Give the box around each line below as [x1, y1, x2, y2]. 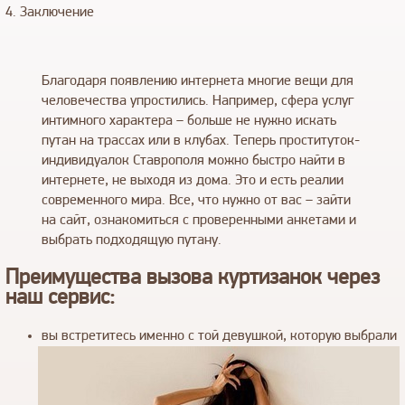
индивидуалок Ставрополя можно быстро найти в [42, 154, 345, 168]
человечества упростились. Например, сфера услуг [42, 94, 353, 108]
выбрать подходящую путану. [42, 233, 221, 248]
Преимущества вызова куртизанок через [5, 267, 380, 289]
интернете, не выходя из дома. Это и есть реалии [42, 174, 344, 188]
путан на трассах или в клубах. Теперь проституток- [42, 134, 360, 148]
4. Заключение [5, 5, 94, 20]
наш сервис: [5, 287, 115, 309]
